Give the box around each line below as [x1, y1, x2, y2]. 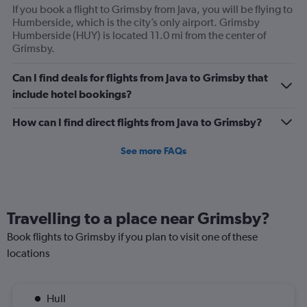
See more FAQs [121, 145, 186, 156]
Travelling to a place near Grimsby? [7, 208, 270, 228]
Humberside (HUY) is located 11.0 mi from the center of [12, 29, 266, 42]
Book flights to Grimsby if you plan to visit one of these [7, 230, 258, 243]
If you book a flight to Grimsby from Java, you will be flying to [12, 3, 293, 16]
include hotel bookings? [12, 88, 132, 100]
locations [7, 247, 50, 260]
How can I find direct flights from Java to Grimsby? [12, 116, 262, 128]
